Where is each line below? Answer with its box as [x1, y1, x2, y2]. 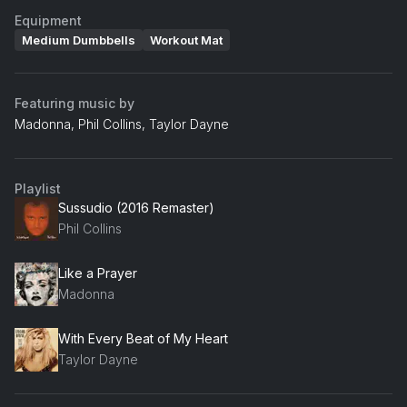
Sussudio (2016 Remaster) [58, 200, 214, 216]
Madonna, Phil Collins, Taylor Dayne [15, 115, 229, 132]
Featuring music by [15, 94, 134, 111]
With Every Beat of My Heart [58, 331, 228, 347]
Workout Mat [150, 32, 223, 47]
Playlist [15, 180, 61, 196]
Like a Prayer [58, 265, 137, 282]
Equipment [15, 12, 82, 28]
